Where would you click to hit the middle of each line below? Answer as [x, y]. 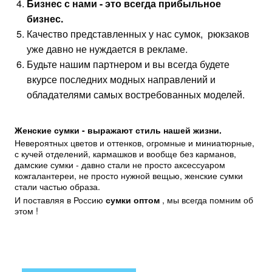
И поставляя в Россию [60, 199]
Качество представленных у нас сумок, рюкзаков [138, 34]
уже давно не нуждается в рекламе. [107, 49]
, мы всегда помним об [206, 199]
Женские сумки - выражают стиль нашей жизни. [118, 130]
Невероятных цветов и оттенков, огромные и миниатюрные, [134, 143]
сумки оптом [133, 199]
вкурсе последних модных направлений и [121, 80]
